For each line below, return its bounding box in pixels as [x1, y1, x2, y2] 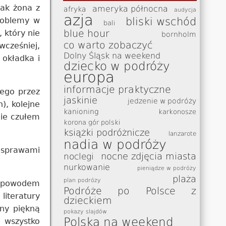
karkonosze [158, 107, 196, 116]
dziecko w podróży [64, 59, 171, 73]
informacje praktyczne [64, 84, 172, 95]
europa [64, 68, 115, 86]
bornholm [161, 30, 196, 38]
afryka [64, 5, 87, 13]
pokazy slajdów [64, 208, 107, 215]
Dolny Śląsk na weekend [64, 50, 161, 61]
